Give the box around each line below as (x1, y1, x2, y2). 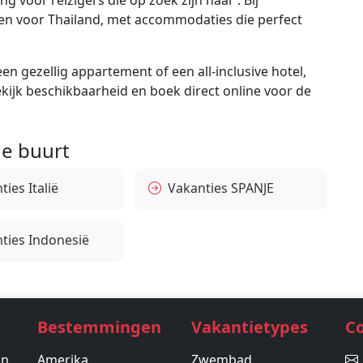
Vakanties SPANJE (168, 178, 275, 197)
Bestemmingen (37, 315, 161, 338)
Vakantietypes (191, 315, 308, 338)
